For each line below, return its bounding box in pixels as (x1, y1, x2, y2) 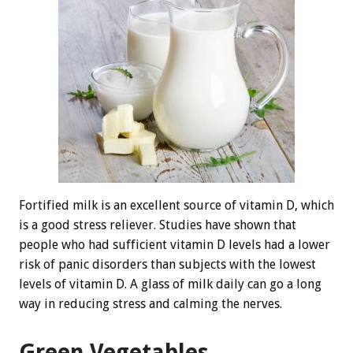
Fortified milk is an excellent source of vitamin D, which (19, 198, 334, 214)
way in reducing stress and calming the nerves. (19, 296, 282, 312)
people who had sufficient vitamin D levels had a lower (19, 237, 330, 253)
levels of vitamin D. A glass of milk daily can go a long (19, 277, 321, 292)
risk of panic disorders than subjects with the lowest (19, 257, 316, 273)
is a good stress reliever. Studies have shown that (19, 217, 296, 233)
